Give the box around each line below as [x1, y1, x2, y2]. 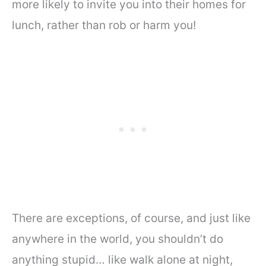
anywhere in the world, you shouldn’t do [12, 232, 223, 246]
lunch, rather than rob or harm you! [12, 18, 199, 32]
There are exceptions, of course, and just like [12, 211, 251, 226]
